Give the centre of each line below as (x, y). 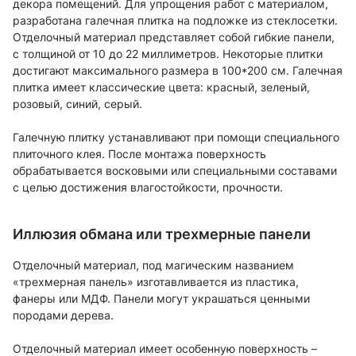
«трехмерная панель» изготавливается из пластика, (156, 282)
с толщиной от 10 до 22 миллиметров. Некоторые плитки (168, 54)
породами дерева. (63, 315)
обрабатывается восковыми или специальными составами (175, 171)
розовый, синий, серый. (77, 104)
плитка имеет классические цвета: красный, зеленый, (161, 87)
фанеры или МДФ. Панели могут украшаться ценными (161, 299)
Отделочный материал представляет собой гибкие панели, (174, 37)
